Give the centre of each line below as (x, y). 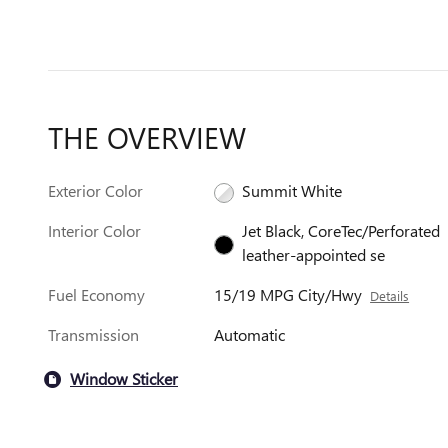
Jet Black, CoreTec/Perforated (341, 230)
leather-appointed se (314, 254)
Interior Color (94, 230)
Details (390, 295)
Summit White (292, 190)
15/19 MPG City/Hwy (288, 294)
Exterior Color (95, 190)
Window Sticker (124, 379)
